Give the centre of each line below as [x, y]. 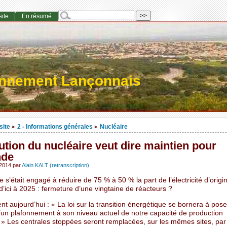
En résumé [36, 16]
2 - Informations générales [55, 127]
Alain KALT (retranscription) [55, 165]
